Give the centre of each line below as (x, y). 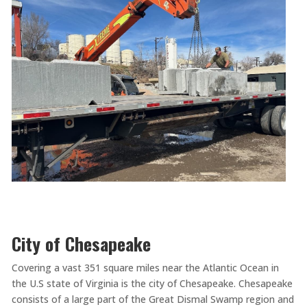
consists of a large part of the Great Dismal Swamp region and (152, 299)
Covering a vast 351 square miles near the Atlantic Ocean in (145, 267)
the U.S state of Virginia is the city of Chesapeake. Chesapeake (152, 283)
